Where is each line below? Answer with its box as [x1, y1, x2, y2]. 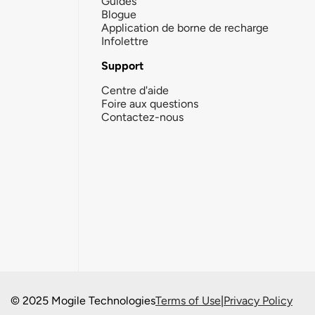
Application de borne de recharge [101, 20, 269, 34]
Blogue [101, 7, 136, 21]
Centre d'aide [101, 83, 169, 97]
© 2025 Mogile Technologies [11, 293, 155, 307]
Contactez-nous [101, 110, 184, 124]
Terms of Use [155, 293, 221, 307]
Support [101, 58, 143, 72]
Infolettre [101, 34, 148, 48]
